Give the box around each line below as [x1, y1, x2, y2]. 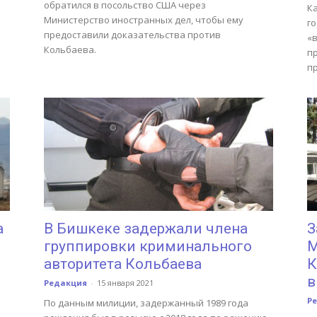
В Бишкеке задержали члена [44, 220, 248, 237]
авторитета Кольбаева [44, 255, 202, 272]
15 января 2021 [97, 277, 154, 288]
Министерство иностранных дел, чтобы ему [44, 13, 243, 26]
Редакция [44, 277, 87, 288]
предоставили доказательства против [44, 28, 221, 41]
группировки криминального [44, 238, 252, 255]
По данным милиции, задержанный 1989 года [44, 296, 248, 309]
